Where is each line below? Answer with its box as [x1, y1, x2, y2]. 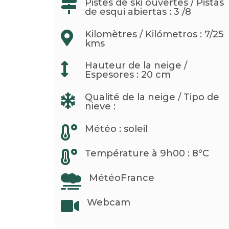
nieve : [84, 101, 116, 112]
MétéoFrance [88, 172, 154, 184]
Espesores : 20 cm [84, 69, 171, 81]
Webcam [86, 196, 130, 208]
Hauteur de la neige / [84, 60, 187, 72]
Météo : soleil [84, 123, 148, 135]
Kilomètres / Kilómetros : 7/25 [84, 28, 223, 40]
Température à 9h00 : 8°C [84, 147, 209, 159]
